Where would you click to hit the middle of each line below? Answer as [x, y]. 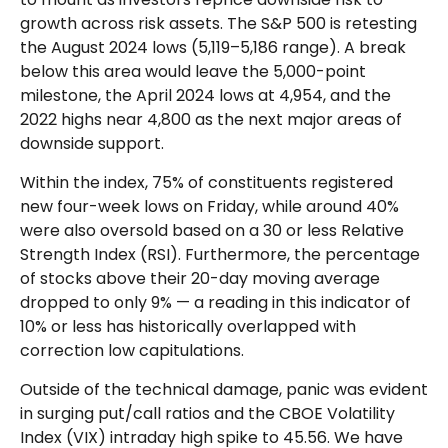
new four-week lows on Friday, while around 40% [209, 207]
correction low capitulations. [132, 351]
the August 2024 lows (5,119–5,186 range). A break [213, 48]
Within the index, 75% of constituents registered [206, 183]
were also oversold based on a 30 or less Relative [212, 231]
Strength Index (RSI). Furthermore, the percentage [220, 255]
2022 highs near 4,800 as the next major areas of [211, 120]
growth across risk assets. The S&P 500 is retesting [218, 24]
